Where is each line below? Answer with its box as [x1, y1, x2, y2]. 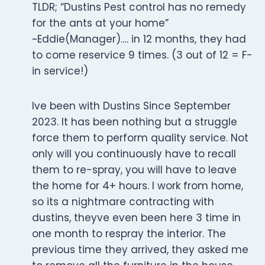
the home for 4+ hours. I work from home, [32, 179, 243, 193]
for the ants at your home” [32, 16, 169, 31]
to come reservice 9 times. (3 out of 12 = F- [32, 48, 253, 63]
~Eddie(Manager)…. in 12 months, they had [32, 32, 246, 47]
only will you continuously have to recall [32, 147, 236, 161]
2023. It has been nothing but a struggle [32, 115, 237, 130]
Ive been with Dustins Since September [32, 99, 231, 114]
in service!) [32, 64, 88, 79]
